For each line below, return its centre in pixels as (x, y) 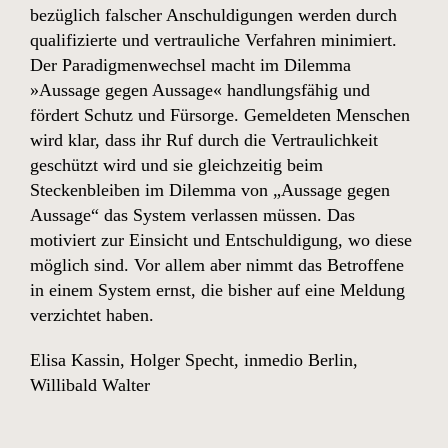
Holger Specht (182, 360)
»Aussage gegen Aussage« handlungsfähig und (200, 90)
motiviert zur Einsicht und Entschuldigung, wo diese (221, 240)
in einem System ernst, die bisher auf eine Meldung (217, 290)
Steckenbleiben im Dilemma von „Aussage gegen (210, 190)
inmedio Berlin (298, 360)
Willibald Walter (90, 385)
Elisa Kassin (75, 360)
